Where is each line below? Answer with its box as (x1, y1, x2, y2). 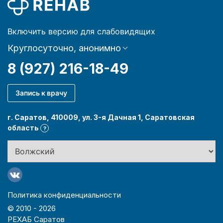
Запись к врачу (15, 88, 67, 97)
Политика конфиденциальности (7, 190, 121, 200)
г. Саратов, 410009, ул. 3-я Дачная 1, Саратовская (7, 112, 195, 121)
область (7, 123, 40, 132)
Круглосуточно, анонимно (7, 42, 121, 53)
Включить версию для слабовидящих (7, 26, 155, 36)
